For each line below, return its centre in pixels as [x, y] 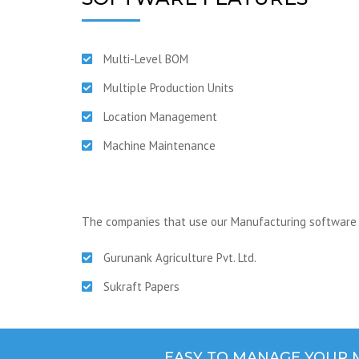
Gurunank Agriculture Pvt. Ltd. [180, 258]
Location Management [160, 117]
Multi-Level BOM [146, 59]
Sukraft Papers [141, 286]
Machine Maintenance [159, 145]
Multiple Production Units [169, 88]
